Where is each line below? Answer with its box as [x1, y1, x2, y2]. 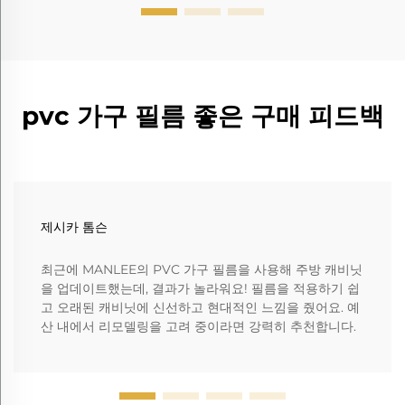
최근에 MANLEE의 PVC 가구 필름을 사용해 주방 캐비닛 [41, 260, 363, 278]
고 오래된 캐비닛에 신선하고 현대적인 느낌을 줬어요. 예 [41, 298, 360, 316]
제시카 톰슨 [41, 218, 108, 235]
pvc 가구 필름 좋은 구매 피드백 [21, 99, 384, 131]
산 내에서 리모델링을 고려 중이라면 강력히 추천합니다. [41, 317, 356, 334]
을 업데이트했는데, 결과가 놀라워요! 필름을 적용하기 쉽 [41, 279, 360, 297]
